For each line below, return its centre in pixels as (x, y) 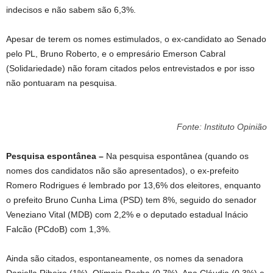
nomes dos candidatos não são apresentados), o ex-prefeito (122, 171)
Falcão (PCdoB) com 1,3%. (58, 229)
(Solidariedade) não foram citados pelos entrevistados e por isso (130, 68)
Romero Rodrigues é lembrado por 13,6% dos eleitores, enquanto (133, 185)
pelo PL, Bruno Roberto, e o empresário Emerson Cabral (116, 54)
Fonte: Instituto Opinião (222, 127)
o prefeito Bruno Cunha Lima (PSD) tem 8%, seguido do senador (131, 200)
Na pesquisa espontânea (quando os (177, 156)
